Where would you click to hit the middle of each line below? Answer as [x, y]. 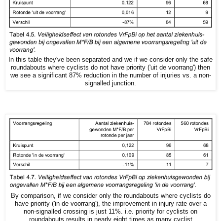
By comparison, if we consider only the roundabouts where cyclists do [110, 196]
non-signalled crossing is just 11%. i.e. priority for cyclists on [110, 211]
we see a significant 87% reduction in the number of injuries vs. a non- [110, 75]
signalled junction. [110, 83]
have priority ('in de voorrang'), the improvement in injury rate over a [110, 203]
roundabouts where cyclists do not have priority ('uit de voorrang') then [110, 67]
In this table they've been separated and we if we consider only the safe [110, 59]
